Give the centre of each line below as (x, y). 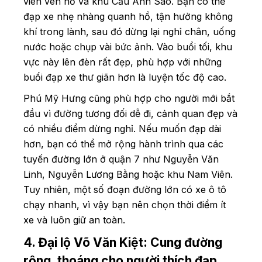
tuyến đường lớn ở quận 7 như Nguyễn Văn (121, 159)
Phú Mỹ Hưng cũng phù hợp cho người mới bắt (129, 98)
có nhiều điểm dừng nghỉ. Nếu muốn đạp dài (122, 128)
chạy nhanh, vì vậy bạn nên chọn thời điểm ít (125, 204)
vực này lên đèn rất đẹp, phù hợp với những (123, 62)
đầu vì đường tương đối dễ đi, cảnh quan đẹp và (130, 113)
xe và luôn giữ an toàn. (76, 220)
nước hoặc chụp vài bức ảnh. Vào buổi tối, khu (128, 46)
